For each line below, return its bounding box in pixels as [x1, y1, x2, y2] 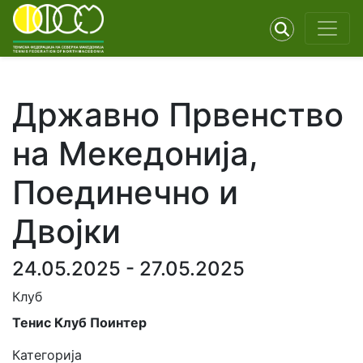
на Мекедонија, [12, 134, 258, 173]
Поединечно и [12, 173, 238, 212]
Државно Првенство [12, 95, 344, 135]
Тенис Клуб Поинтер [12, 314, 147, 331]
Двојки [12, 211, 121, 251]
